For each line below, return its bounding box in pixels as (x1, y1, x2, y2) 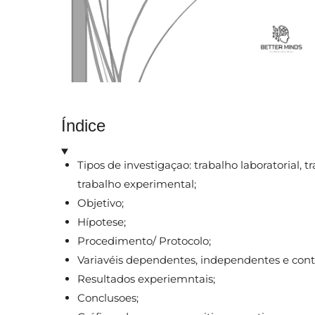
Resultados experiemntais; (77, 271, 218, 285)
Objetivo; (77, 195, 127, 210)
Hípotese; (77, 214, 129, 229)
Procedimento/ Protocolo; (77, 233, 214, 247)
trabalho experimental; (77, 176, 199, 191)
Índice (61, 116, 105, 136)
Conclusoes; (77, 290, 141, 304)
